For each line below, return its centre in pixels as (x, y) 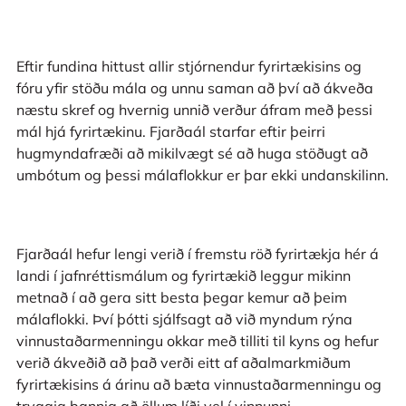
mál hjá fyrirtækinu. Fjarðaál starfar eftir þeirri (170, 131)
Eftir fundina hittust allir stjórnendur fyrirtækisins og (188, 66)
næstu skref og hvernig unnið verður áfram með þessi (194, 109)
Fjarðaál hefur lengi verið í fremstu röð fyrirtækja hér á (197, 254)
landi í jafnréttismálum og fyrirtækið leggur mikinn (183, 276)
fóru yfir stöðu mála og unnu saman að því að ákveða (194, 87)
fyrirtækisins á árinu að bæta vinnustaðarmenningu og (198, 385)
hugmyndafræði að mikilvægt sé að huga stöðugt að (192, 153)
